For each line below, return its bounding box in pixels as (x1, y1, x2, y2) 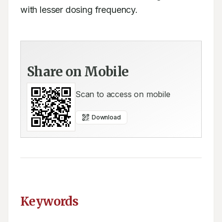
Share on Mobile (27, 63, 129, 80)
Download (92, 113, 121, 121)
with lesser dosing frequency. (20, 4, 138, 15)
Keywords (20, 194, 79, 209)
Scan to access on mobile (75, 89, 170, 99)
